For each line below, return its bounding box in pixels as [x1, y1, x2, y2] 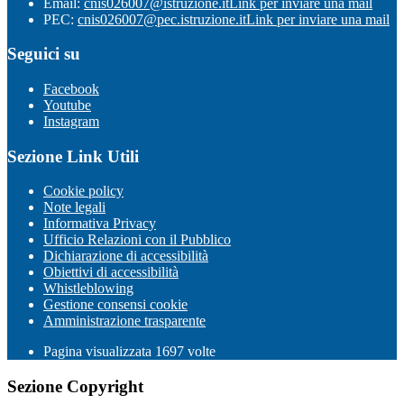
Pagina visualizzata [43, 344, 155, 360]
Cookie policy [43, 183, 124, 199]
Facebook [43, 81, 99, 96]
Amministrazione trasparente [43, 313, 206, 329]
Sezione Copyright [7, 377, 143, 397]
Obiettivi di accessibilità [43, 264, 179, 280]
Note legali [43, 199, 106, 216]
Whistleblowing [43, 280, 133, 297]
